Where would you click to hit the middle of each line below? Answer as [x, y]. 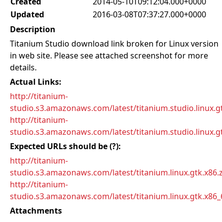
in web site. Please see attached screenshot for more [109, 55]
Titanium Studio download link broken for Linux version [114, 44]
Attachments [36, 211]
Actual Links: [36, 82]
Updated [27, 14]
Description [33, 29]
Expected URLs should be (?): [65, 146]
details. [23, 67]
